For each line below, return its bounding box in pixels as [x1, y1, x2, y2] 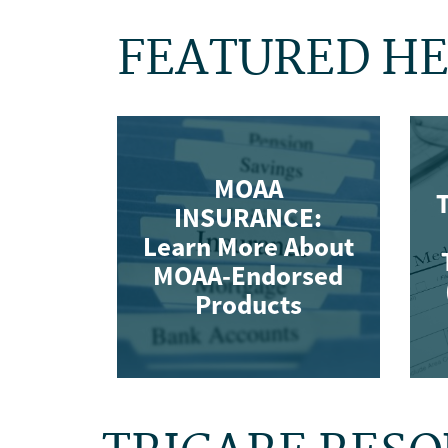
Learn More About [142, 229, 354, 264]
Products [194, 287, 302, 322]
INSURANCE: [174, 200, 323, 235]
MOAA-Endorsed [153, 258, 344, 293]
